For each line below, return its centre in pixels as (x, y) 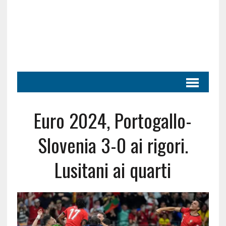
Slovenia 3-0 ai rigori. (113, 145)
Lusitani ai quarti (113, 169)
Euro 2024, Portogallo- (113, 120)
